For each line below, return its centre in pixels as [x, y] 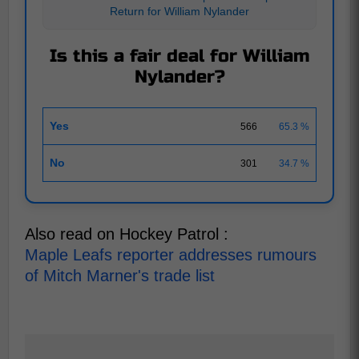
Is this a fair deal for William [179, 56]
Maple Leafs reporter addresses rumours [171, 255]
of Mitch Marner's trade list [120, 276]
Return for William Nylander [179, 11]
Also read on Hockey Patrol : [127, 234]
